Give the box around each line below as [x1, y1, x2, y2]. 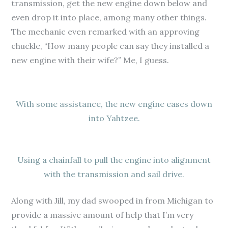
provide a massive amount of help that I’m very [11, 210, 194, 220]
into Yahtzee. [88, 113, 140, 123]
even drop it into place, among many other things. [11, 12, 207, 22]
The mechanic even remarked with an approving [11, 26, 200, 37]
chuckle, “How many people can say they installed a [11, 41, 210, 51]
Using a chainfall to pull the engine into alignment [17, 155, 211, 165]
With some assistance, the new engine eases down [16, 99, 212, 109]
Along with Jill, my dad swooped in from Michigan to [11, 195, 214, 206]
